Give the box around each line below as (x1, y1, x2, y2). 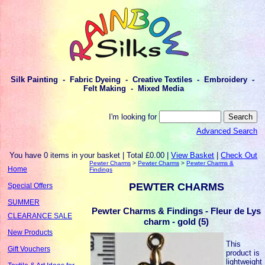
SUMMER (7, 198, 40, 206)
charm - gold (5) (144, 216, 209, 227)
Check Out (221, 150, 258, 160)
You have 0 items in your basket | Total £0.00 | (9, 150, 172, 160)
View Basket (171, 150, 215, 160)
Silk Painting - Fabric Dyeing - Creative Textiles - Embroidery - (11, 75, 254, 85)
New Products (7, 228, 53, 236)
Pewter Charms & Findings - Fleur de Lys (92, 205, 261, 216)
